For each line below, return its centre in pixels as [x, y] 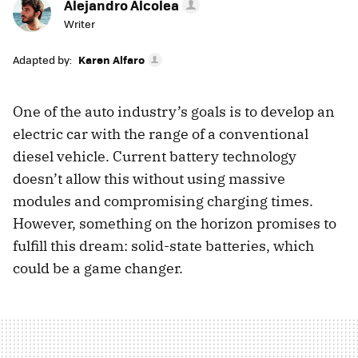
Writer [80, 24]
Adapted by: [42, 59]
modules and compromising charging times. [163, 201]
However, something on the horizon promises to [175, 224]
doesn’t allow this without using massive [149, 179]
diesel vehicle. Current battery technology [155, 157]
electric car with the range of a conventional [161, 134]
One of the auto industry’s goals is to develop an [174, 112]
